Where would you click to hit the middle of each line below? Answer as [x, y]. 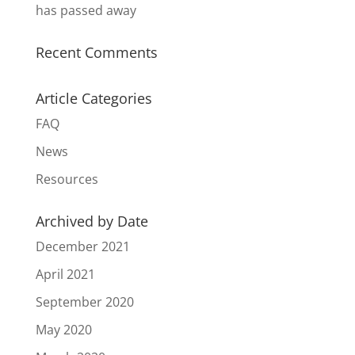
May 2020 [63, 330]
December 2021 [82, 247]
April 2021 [65, 275]
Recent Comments [96, 53]
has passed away [86, 11]
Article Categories [94, 99]
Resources [67, 179]
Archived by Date [92, 221]
